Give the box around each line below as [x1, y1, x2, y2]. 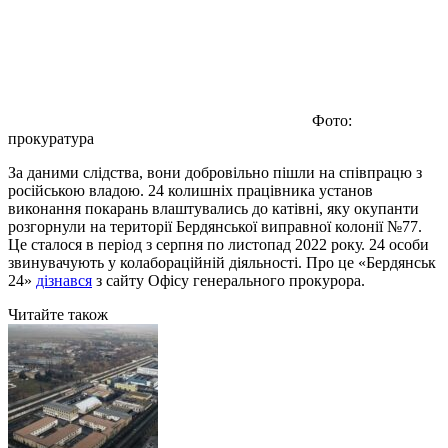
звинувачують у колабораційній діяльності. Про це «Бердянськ [8, 253, 436, 271]
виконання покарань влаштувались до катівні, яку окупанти [8, 199, 419, 217]
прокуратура [8, 129, 94, 147]
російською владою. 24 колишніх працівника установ [8, 181, 373, 199]
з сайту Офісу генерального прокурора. [92, 271, 365, 289]
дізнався [36, 271, 92, 289]
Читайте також [8, 305, 108, 323]
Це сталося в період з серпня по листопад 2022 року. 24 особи [8, 235, 429, 253]
